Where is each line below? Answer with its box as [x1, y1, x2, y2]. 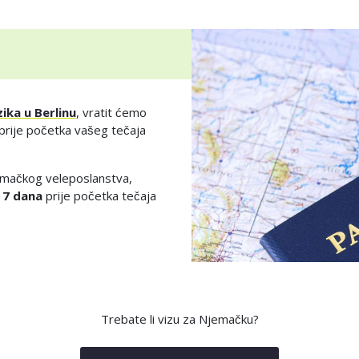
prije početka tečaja [42, 187, 156, 204]
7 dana [2, 187, 42, 204]
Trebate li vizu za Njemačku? [100, 310, 259, 327]
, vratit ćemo [75, 103, 147, 120]
